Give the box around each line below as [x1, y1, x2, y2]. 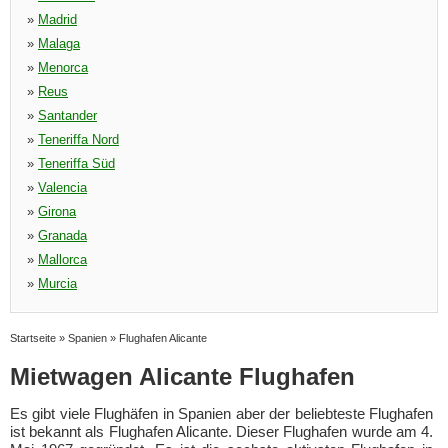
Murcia [38, 276, 77, 291]
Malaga [38, 36, 80, 51]
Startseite [10, 332, 56, 344]
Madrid [38, 12, 77, 27]
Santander [38, 108, 97, 123]
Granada [38, 228, 87, 243]
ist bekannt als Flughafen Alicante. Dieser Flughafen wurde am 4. [10, 423, 433, 440]
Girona [38, 204, 76, 219]
